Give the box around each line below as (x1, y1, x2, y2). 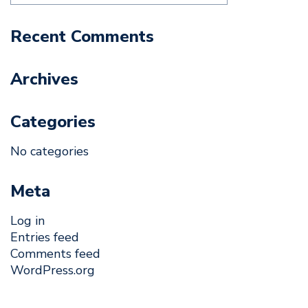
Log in (10, 212, 45, 229)
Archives (10, 68, 78, 90)
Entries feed (10, 229, 79, 245)
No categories (10, 143, 89, 159)
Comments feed (10, 245, 100, 262)
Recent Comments (10, 25, 154, 47)
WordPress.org (10, 262, 95, 278)
